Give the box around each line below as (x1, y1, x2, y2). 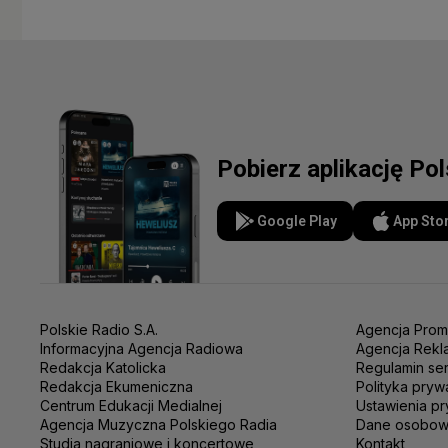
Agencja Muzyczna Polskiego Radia (40, 416, 277, 434)
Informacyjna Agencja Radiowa (40, 340, 243, 358)
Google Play (257, 212, 337, 229)
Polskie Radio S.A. (40, 321, 158, 339)
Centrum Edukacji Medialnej (40, 397, 222, 415)
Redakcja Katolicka (40, 359, 166, 377)
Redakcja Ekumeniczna (40, 378, 193, 396)
